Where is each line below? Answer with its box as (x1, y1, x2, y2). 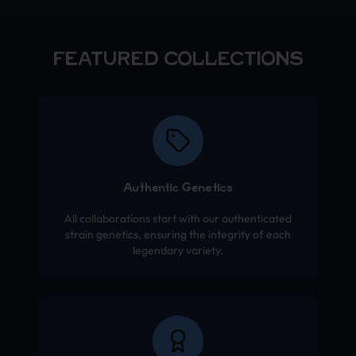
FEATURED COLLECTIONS (52, 49, 304, 69)
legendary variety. (133, 242, 223, 257)
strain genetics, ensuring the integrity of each (65, 226, 291, 242)
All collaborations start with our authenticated (64, 211, 292, 226)
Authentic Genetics (123, 181, 233, 195)
